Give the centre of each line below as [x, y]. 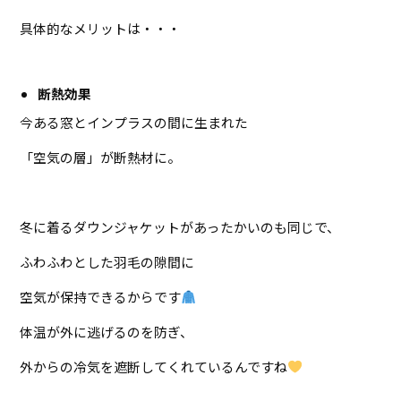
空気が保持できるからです [101, 296]
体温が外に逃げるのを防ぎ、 [107, 331]
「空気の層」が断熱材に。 [101, 157]
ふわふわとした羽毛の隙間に [107, 261]
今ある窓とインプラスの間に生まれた [134, 122]
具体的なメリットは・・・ [101, 28]
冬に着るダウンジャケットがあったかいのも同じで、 [180, 226]
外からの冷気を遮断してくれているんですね [154, 366]
